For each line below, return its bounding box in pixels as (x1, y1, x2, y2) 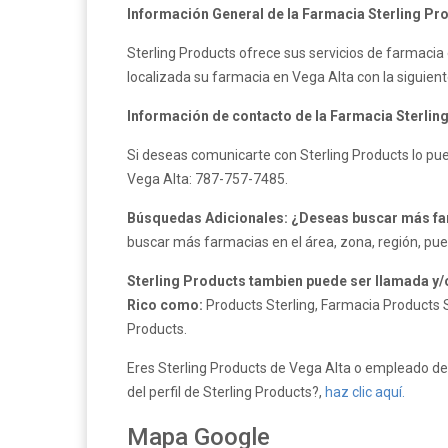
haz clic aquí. (325, 384, 405, 400)
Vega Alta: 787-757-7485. (127, 171, 288, 187)
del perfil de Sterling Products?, (127, 384, 325, 400)
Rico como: (127, 297, 206, 313)
